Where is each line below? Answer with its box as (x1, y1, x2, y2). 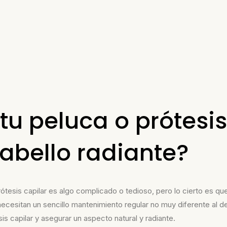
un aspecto (73, 213, 115, 223)
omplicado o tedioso (81, 186, 152, 196)
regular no (125, 200, 159, 209)
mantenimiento (71, 200, 125, 209)
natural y (115, 213, 145, 223)
